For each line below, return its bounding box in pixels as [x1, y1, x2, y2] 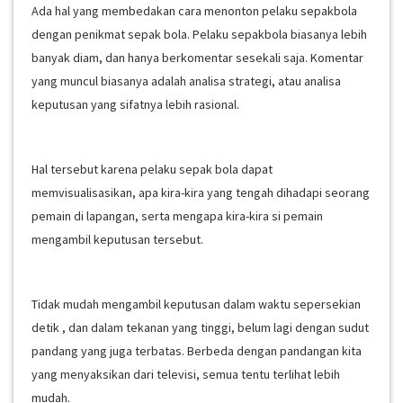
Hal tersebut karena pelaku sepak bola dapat [31, 161, 273, 177]
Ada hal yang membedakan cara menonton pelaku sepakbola [31, 3, 357, 19]
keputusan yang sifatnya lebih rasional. [31, 96, 239, 112]
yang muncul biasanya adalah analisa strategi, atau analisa [31, 73, 341, 89]
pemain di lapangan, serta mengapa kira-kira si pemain [31, 208, 323, 224]
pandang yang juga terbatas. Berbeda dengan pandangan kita [31, 343, 362, 359]
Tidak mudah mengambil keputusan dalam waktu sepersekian [31, 296, 361, 312]
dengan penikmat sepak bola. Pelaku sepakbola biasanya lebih [31, 26, 367, 42]
